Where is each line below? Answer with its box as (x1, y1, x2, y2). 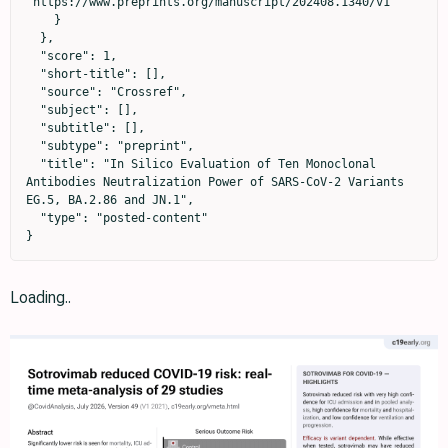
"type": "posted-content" (26, 210, 40, 225)
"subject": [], (26, 102, 40, 117)
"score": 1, (26, 48, 40, 63)
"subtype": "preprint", (26, 138, 40, 153)
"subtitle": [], (26, 120, 40, 135)
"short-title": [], (26, 66, 40, 81)
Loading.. (10, 287, 71, 307)
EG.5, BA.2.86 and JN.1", (26, 192, 194, 207)
